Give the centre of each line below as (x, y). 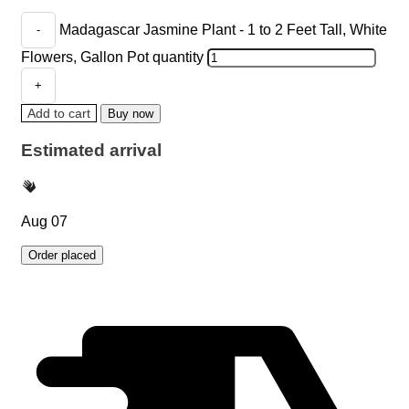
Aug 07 (44, 221)
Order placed (62, 255)
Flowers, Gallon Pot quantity (112, 56)
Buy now (131, 113)
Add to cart (59, 113)
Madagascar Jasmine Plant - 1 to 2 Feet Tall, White (223, 29)
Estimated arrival (91, 150)
